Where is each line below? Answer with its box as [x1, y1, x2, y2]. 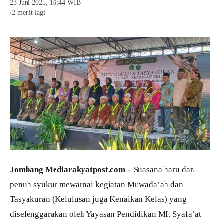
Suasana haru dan [132, 165, 194, 175]
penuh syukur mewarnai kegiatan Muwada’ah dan [10, 179, 183, 190]
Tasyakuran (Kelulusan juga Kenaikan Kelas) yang [10, 194, 187, 204]
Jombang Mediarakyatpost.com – [10, 165, 132, 175]
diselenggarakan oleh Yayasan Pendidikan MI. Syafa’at [10, 209, 201, 219]
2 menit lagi [12, 9, 45, 16]
